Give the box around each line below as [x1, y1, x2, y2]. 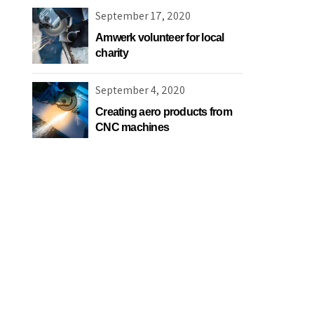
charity [95, 46, 128, 59]
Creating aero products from [95, 106, 232, 118]
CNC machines [95, 121, 169, 134]
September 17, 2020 [95, 8, 191, 23]
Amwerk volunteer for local [95, 31, 224, 43]
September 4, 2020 [95, 83, 185, 98]
